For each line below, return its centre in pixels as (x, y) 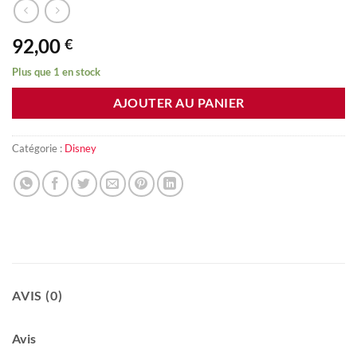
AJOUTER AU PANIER (178, 103)
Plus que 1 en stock (56, 71)
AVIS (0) (37, 296)
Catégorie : (38, 149)
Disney (80, 149)
